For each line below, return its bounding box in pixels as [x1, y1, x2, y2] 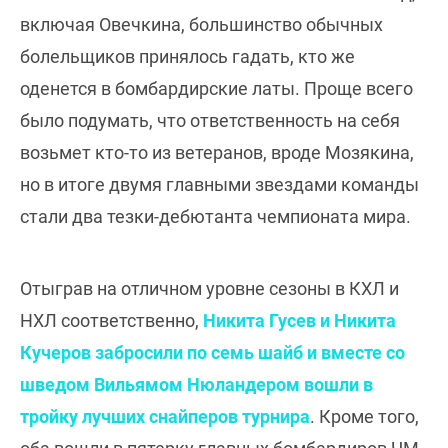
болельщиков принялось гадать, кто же [20, 45, 355, 67]
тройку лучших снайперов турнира [20, 405, 310, 427]
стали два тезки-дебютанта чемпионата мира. [20, 205, 411, 227]
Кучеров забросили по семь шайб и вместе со [20, 341, 405, 363]
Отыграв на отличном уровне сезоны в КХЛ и [20, 277, 399, 299]
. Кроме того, [310, 405, 419, 427]
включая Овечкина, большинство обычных [20, 13, 383, 35]
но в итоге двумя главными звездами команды [20, 173, 419, 195]
